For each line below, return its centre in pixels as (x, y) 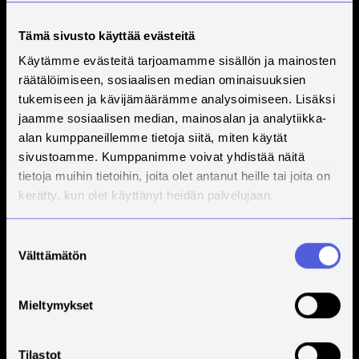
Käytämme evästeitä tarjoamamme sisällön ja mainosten (177, 61)
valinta (23, 258)
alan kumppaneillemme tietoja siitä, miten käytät (153, 138)
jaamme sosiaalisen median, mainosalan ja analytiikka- (173, 119)
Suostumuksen (46, 239)
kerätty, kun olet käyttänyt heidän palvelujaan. (146, 196)
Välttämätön (53, 255)
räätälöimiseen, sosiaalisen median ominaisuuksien (162, 80)
